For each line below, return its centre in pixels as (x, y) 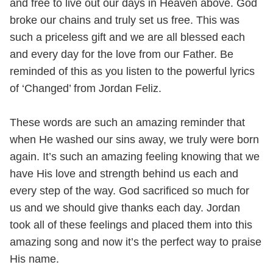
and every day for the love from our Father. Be (122, 54)
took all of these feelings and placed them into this (131, 225)
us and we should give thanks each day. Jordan (125, 208)
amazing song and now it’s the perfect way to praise (136, 242)
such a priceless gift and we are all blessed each (127, 37)
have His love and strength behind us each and (124, 174)
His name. (34, 259)
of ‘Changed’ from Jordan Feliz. (86, 88)
